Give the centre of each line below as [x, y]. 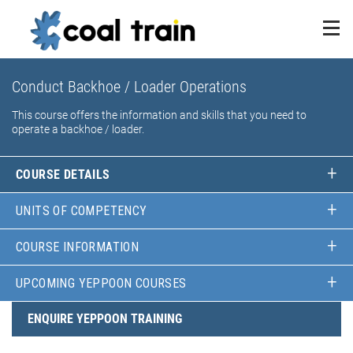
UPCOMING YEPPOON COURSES [101, 283]
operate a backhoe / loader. [78, 129]
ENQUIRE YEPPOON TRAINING [105, 318]
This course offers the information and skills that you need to [159, 115]
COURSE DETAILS [63, 174]
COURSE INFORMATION [78, 247]
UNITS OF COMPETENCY [82, 210]
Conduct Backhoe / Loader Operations [129, 86]
